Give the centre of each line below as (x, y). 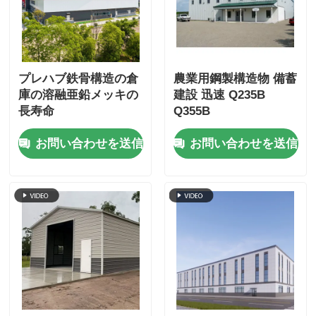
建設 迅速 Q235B (219, 95)
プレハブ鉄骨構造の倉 (79, 79)
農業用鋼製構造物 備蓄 (235, 79)
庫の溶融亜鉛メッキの (79, 95)
